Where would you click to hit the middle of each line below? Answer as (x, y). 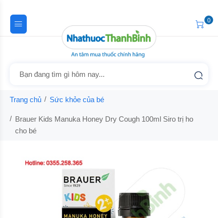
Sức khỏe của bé (77, 100)
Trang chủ (26, 100)
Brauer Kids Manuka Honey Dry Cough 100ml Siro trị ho (104, 119)
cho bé (26, 131)
